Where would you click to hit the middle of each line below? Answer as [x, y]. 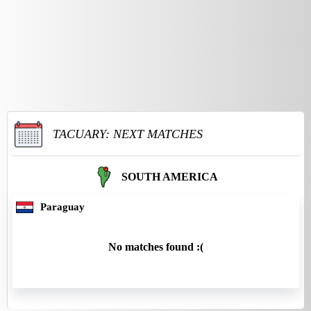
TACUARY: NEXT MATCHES [128, 134]
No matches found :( [156, 246]
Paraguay [62, 207]
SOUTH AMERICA [170, 177]
